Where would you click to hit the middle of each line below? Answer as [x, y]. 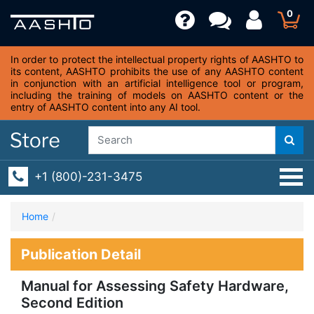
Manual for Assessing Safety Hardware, [155, 286]
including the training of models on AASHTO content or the [157, 95]
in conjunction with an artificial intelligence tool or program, [157, 83]
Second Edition [72, 303]
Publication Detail [81, 254]
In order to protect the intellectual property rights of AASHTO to [157, 59]
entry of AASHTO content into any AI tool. [105, 107]
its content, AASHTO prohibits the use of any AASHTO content [157, 71]
